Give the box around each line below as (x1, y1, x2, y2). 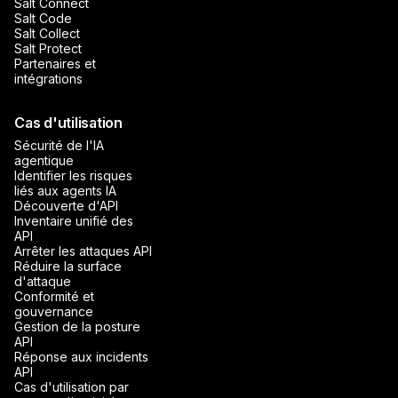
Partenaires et (14, 56, 96, 72)
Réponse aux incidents (14, 349, 148, 365)
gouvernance (14, 304, 93, 320)
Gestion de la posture (14, 319, 140, 335)
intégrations (14, 71, 83, 87)
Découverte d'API (14, 198, 118, 214)
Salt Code (14, 11, 72, 27)
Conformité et (14, 289, 94, 305)
